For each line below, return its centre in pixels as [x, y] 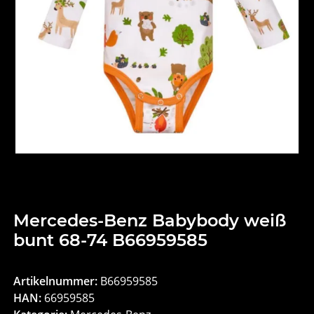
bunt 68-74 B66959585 [111, 240]
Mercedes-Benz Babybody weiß [150, 221]
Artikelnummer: [57, 281]
